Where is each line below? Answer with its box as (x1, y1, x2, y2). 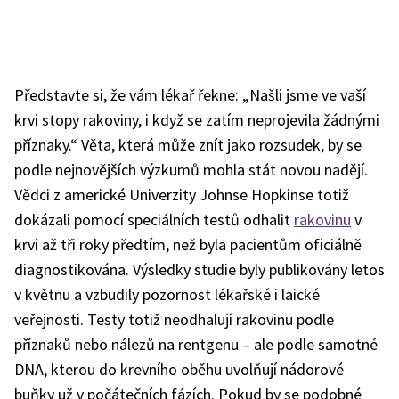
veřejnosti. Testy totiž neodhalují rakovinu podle (14, 309, 334, 330)
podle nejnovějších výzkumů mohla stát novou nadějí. (14, 159, 368, 180)
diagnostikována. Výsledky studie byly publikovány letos (14, 259, 385, 280)
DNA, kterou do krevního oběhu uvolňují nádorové (14, 359, 344, 379)
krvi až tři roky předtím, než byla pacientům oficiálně (14, 234, 362, 255)
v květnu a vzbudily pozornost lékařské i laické (14, 284, 320, 305)
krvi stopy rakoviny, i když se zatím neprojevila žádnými (14, 110, 379, 130)
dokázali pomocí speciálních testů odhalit (14, 209, 294, 230)
